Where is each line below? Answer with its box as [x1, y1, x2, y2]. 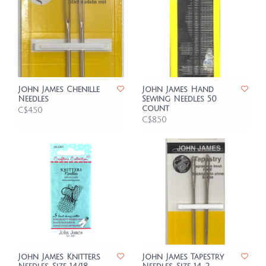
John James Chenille [18, 85, 100, 94]
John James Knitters [18, 253, 100, 261]
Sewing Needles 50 [142, 95, 217, 103]
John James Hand [142, 85, 214, 94]
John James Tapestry [142, 253, 224, 261]
